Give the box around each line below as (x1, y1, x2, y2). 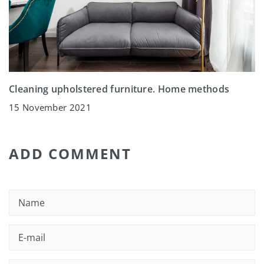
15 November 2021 (9, 101, 91, 113)
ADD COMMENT (9, 143, 131, 163)
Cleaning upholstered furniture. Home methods (9, 82, 230, 95)
